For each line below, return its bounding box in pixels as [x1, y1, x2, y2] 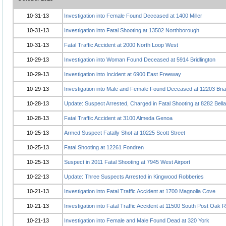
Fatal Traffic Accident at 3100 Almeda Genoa [64, 115, 173, 121]
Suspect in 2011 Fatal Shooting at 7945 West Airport [64, 159, 190, 165]
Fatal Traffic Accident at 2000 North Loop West [64, 42, 178, 48]
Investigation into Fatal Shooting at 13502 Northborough [64, 27, 199, 33]
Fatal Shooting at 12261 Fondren [64, 144, 144, 150]
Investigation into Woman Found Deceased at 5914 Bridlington [64, 56, 215, 63]
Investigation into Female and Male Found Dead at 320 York [64, 217, 209, 223]
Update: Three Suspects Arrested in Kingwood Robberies [64, 174, 204, 180]
